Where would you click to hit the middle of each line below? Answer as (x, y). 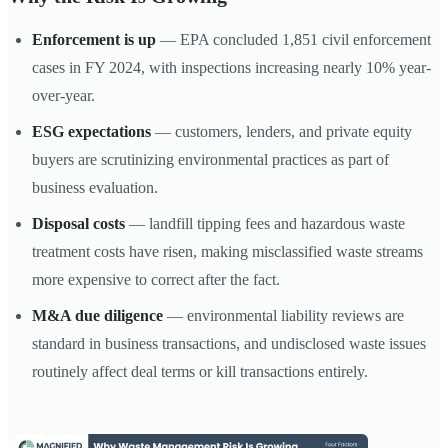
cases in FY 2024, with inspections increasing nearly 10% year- (231, 67)
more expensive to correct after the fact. (156, 279)
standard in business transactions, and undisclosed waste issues (229, 343)
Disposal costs (78, 223)
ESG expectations (91, 131)
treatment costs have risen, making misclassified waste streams (227, 251)
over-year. (63, 95)
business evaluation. (95, 187)
